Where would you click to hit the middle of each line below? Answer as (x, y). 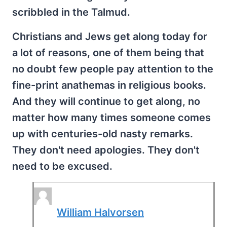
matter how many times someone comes (111, 118)
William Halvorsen (100, 212)
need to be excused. (62, 166)
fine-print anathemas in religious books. (109, 85)
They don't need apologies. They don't (106, 150)
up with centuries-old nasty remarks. (103, 134)
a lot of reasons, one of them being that (108, 53)
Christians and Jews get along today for (110, 36)
